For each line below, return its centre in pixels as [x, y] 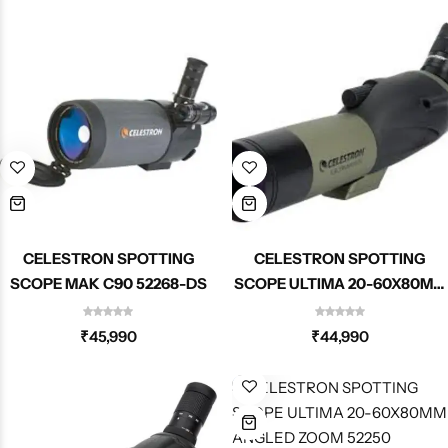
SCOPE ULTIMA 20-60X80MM [339, 283]
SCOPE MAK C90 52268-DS [108, 283]
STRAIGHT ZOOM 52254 [339, 308]
